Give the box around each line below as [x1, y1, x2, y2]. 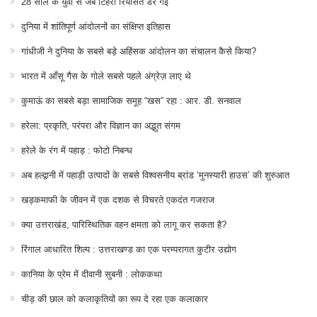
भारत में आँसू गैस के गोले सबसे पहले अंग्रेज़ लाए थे [21, 71, 191, 82]
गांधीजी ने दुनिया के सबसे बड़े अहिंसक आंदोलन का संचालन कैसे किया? [21, 46, 256, 57]
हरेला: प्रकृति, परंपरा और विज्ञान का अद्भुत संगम [21, 120, 180, 132]
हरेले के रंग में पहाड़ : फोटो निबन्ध [21, 145, 132, 156]
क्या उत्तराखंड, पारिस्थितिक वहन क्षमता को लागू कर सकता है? [21, 219, 226, 231]
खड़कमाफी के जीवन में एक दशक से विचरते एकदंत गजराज [21, 195, 214, 206]
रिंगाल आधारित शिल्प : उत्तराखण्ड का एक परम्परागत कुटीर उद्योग [21, 244, 236, 255]
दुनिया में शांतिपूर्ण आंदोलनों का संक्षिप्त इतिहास [21, 21, 171, 33]
